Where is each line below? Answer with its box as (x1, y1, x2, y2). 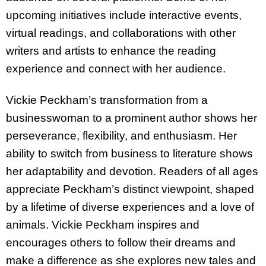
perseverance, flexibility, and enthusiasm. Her (6, 129, 237, 142)
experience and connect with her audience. (6, 62, 229, 75)
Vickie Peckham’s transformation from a (6, 93, 208, 106)
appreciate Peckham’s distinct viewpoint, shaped (6, 182, 254, 195)
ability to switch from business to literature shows (6, 147, 253, 160)
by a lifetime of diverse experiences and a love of (6, 200, 254, 213)
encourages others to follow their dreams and (6, 236, 236, 249)
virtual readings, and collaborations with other (6, 27, 236, 40)
